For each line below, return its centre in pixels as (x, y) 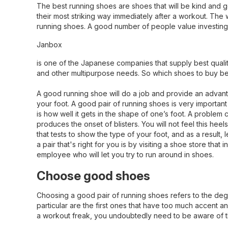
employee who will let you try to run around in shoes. (125, 154)
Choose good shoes (93, 176)
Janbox (49, 45)
